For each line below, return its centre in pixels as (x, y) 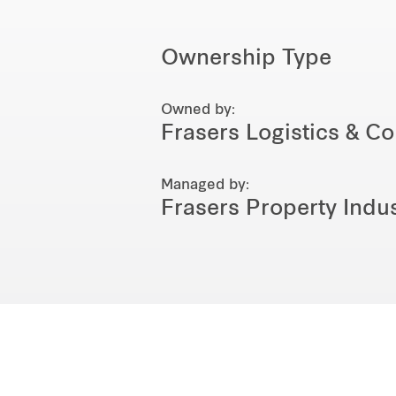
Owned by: (198, 110)
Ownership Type (246, 59)
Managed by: (205, 186)
